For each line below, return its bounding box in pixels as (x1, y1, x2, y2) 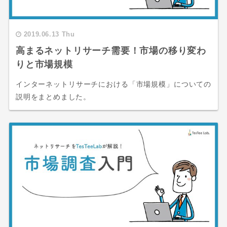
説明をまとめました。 (15, 92, 91, 101)
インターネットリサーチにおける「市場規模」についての (15, 80, 212, 88)
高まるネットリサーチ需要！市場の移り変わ (15, 45, 206, 56)
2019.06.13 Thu (23, 30, 75, 38)
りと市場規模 (15, 59, 73, 69)
